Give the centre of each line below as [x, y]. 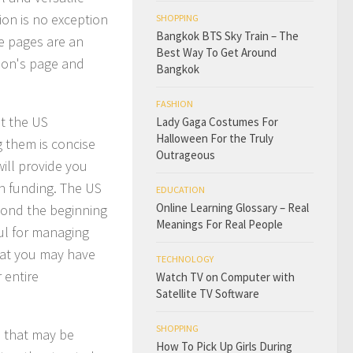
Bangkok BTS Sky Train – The [227, 36]
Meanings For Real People [219, 224]
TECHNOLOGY [185, 259]
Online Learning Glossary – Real [232, 208]
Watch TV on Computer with [225, 277]
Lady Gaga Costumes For [217, 122]
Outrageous [186, 155]
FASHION [175, 104]
